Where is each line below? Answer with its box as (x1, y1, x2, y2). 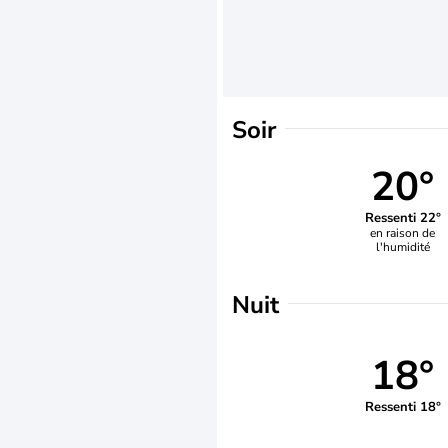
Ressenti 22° (364, 208, 441, 227)
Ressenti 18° (364, 397, 441, 416)
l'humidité (375, 238, 430, 255)
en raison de (370, 224, 436, 241)
